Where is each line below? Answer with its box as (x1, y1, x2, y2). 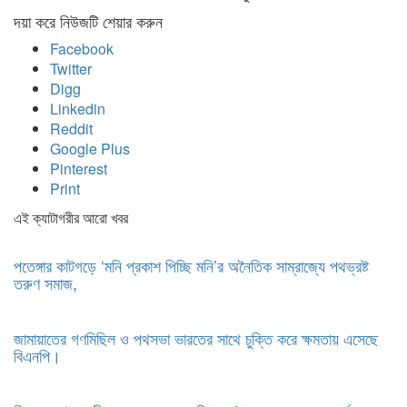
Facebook (50, 37, 114, 59)
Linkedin (50, 97, 105, 119)
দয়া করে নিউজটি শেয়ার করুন (14, 8, 163, 33)
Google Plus (50, 137, 130, 159)
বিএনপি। (14, 342, 61, 367)
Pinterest (50, 157, 107, 179)
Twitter (50, 57, 92, 79)
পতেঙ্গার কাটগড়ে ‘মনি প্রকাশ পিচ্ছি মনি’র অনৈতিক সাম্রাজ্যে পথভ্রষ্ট (14, 253, 369, 277)
